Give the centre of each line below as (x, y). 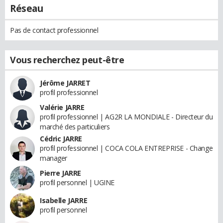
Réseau (27, 8)
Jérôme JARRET (65, 83)
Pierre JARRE (60, 173)
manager (54, 158)
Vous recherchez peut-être (67, 59)
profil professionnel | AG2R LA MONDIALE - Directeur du (126, 116)
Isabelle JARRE (64, 200)
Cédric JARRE (61, 138)
